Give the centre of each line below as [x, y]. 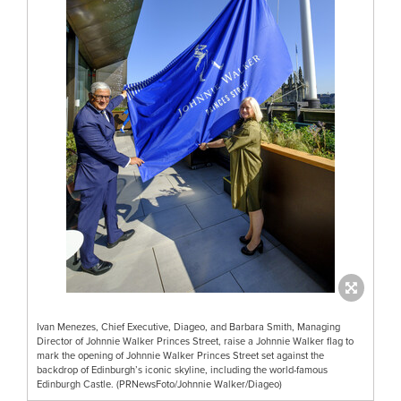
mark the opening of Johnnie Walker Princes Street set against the [180, 355]
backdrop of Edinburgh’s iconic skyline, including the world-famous [182, 369]
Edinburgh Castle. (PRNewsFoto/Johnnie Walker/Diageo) [159, 384]
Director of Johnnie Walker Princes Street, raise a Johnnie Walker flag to [195, 341]
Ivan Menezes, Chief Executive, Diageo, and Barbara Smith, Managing [188, 326]
